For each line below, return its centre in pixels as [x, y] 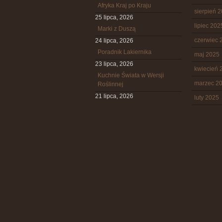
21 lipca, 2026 [114, 96]
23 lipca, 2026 [114, 64]
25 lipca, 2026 [114, 17]
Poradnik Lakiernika [125, 52]
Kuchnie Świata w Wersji [131, 75]
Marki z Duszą [117, 29]
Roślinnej [111, 84]
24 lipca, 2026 [114, 41]
